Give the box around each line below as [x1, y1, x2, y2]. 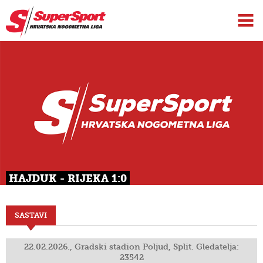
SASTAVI [15, 211, 47, 220]
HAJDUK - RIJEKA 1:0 [9, 172, 127, 186]
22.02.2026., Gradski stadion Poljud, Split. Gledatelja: [24, 242, 239, 252]
